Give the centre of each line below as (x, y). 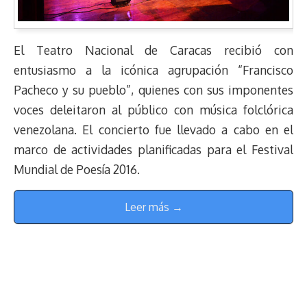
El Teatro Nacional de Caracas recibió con (153, 50)
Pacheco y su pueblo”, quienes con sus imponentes (153, 90)
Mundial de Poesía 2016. (78, 170)
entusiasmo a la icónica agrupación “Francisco (153, 70)
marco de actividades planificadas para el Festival (153, 150)
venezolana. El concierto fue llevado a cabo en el (153, 130)
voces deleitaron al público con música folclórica (153, 110)
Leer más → (153, 207)
